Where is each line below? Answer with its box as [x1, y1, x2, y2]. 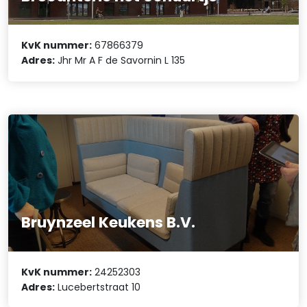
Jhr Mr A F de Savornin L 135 [55, 53, 186, 68]
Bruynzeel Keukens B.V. [21, 212, 196, 234]
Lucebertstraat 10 [55, 280, 141, 294]
